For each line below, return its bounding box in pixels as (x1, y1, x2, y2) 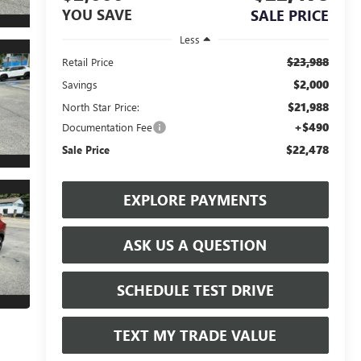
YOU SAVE (61, 5, 132, 25)
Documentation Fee (61, 119, 152, 134)
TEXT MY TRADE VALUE (114, 325, 277, 345)
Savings (61, 77, 98, 91)
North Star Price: (61, 99, 139, 114)
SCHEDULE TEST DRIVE (116, 280, 274, 300)
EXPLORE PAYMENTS (123, 189, 268, 210)
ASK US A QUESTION (123, 234, 268, 255)
